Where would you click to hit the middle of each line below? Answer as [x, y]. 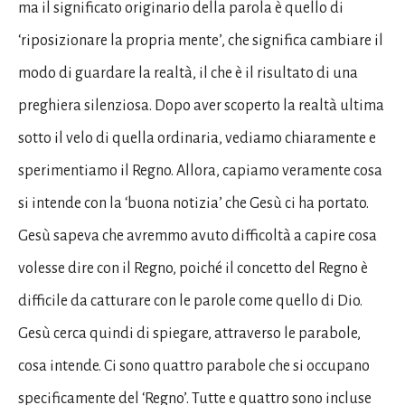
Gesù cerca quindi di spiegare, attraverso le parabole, [189, 333]
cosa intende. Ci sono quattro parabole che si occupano [194, 366]
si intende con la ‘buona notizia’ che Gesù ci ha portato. [193, 203]
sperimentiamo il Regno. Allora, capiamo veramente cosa [200, 170]
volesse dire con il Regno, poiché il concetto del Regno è [193, 268]
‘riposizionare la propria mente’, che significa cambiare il [201, 40]
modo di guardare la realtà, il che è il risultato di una [188, 73]
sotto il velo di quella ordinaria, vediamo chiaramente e [197, 138]
